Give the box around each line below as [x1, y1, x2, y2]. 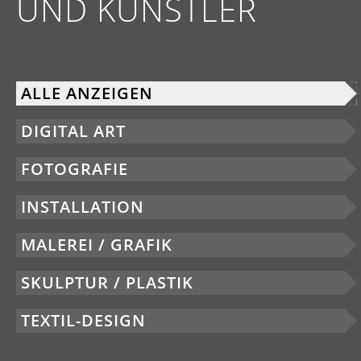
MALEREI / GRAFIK [21, 234, 172, 255]
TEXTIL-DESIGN [21, 309, 146, 331]
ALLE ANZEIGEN [21, 82, 153, 104]
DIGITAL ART [21, 120, 126, 142]
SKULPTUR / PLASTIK [21, 272, 193, 293]
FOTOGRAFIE [21, 158, 128, 180]
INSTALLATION [21, 196, 144, 218]
